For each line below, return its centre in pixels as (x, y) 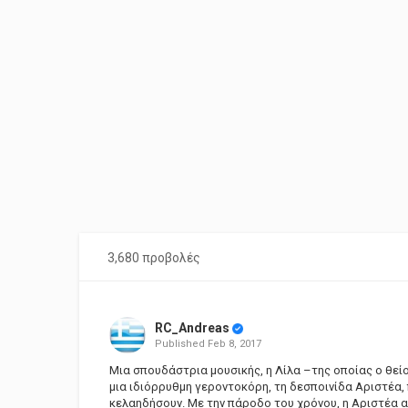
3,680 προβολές (154, 258)
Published (181, 344)
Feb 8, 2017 (234, 344)
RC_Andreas (192, 328)
